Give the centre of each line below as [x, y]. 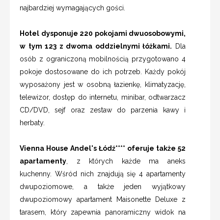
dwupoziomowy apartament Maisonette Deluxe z [103, 200]
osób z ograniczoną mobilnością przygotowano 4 [103, 59]
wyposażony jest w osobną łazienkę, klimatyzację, [103, 85]
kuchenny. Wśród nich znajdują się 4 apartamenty [103, 174]
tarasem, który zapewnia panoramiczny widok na [103, 212]
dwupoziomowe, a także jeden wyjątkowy [103, 187]
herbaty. [32, 123]
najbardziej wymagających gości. [72, 8]
